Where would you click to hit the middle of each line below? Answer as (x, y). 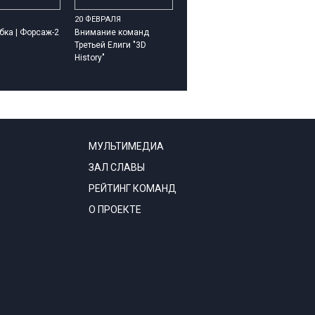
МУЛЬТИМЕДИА (126, 146)
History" (90, 58)
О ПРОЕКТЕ (115, 210)
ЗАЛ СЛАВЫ (117, 167)
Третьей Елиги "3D (110, 45)
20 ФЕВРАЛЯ (98, 19)
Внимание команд (112, 32)
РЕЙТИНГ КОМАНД (133, 188)
